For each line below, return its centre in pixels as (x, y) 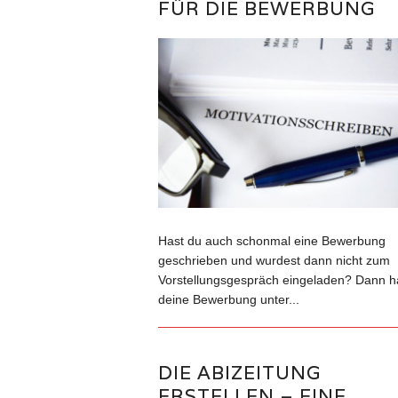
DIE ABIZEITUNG (239, 373)
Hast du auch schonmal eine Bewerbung (271, 241)
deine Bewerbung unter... (228, 300)
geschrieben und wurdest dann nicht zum (274, 261)
